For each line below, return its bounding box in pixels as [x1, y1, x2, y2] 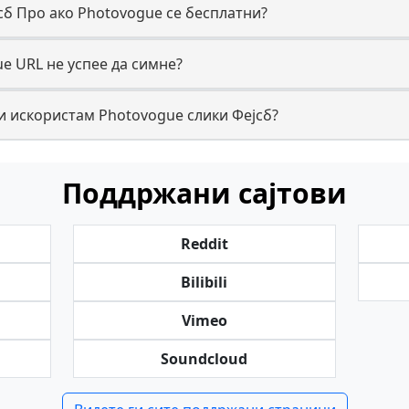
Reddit [180, 234, 228, 254]
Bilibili [181, 272, 228, 292]
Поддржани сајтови [62, 174, 347, 212]
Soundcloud [161, 349, 248, 369]
